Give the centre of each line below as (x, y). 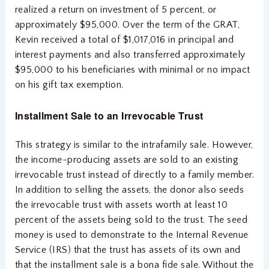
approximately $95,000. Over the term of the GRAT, (127, 25)
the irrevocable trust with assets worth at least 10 (121, 204)
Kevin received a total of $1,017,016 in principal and (124, 40)
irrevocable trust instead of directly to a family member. (134, 174)
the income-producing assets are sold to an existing (127, 159)
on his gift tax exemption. (69, 85)
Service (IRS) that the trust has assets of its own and (128, 249)
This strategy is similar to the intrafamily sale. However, (134, 144)
